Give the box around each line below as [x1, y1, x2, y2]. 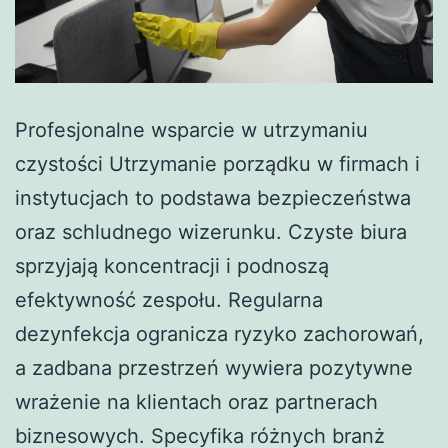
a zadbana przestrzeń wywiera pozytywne [15, 355, 413, 380]
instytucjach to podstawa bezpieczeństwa [15, 185, 411, 210]
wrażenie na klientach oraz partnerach [15, 389, 378, 414]
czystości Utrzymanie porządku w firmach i [15, 151, 420, 176]
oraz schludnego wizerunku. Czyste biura [15, 219, 407, 244]
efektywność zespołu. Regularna [15, 287, 323, 312]
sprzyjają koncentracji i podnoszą [15, 253, 329, 278]
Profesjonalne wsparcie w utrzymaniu [15, 117, 368, 142]
